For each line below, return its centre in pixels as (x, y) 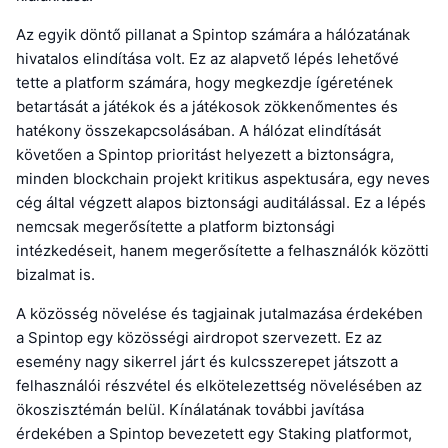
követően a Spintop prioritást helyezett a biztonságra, (205, 155)
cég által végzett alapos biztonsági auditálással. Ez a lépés (221, 203)
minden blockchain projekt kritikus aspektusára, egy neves (223, 179)
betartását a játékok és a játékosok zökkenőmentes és (207, 107)
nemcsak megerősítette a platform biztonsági (175, 227)
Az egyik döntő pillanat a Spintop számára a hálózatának (213, 35)
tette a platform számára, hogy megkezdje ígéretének (204, 83)
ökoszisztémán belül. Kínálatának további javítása (190, 410)
